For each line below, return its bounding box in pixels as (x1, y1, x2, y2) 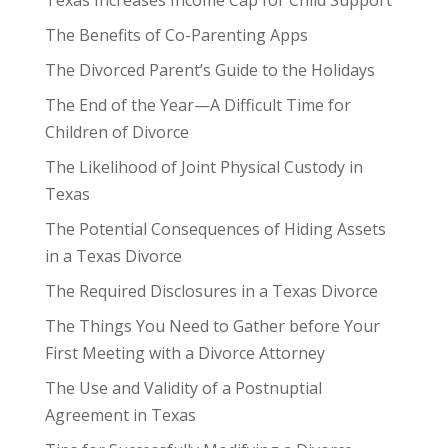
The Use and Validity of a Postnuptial (44, 376, 322, 399)
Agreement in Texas (44, 403, 196, 426)
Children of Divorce (44, 120, 189, 143)
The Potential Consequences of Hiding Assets (44, 217, 386, 240)
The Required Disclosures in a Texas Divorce (44, 279, 378, 302)
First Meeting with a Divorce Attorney (44, 341, 325, 364)
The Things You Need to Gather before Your (44, 314, 380, 337)
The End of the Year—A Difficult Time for (44, 93, 351, 116)
